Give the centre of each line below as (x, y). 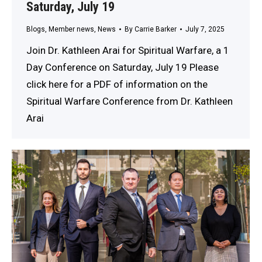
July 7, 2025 (205, 29)
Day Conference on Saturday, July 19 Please (123, 67)
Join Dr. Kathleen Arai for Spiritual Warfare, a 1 (128, 50)
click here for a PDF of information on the (117, 84)
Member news (71, 29)
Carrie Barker (156, 29)
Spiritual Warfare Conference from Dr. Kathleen (130, 101)
